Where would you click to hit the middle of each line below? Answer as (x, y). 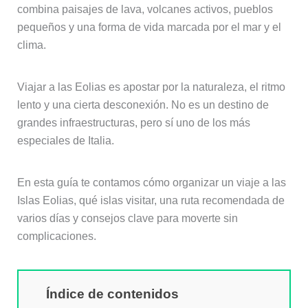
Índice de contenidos (112, 294)
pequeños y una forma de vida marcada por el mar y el (149, 27)
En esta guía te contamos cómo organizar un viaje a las (151, 183)
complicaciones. (56, 236)
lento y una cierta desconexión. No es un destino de (143, 104)
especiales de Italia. (65, 140)
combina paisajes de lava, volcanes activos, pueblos (145, 9)
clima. (31, 45)
